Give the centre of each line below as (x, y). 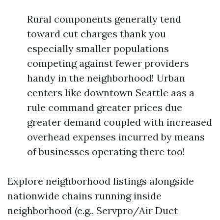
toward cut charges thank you (96, 34)
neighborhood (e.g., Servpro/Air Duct (93, 210)
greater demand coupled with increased (120, 122)
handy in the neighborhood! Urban (106, 78)
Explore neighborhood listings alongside (101, 181)
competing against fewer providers (108, 63)
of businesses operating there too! (106, 151)
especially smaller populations (98, 48)
